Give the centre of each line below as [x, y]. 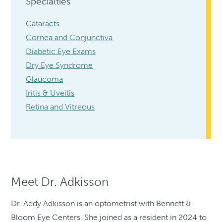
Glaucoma [45, 79]
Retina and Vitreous [60, 107]
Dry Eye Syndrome [59, 65]
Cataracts [43, 24]
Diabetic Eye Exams [61, 52]
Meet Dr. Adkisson [60, 181]
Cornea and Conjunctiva [69, 38]
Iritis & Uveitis [50, 93]
